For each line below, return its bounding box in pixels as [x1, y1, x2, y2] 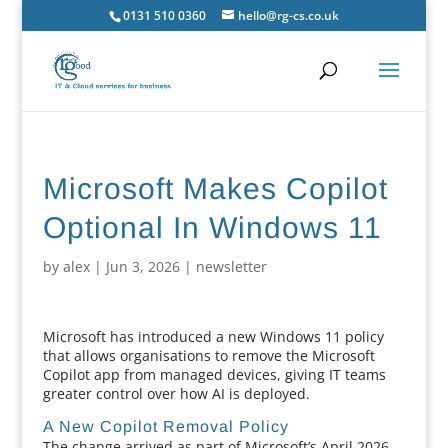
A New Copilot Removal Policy [42, 418, 289, 435]
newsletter [195, 257, 267, 276]
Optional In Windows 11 [42, 211, 382, 244]
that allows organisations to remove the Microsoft [42, 346, 375, 365]
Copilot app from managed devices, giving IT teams [42, 365, 386, 384]
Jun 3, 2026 [105, 257, 180, 276]
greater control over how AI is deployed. [42, 384, 310, 403]
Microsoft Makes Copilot [42, 172, 388, 205]
